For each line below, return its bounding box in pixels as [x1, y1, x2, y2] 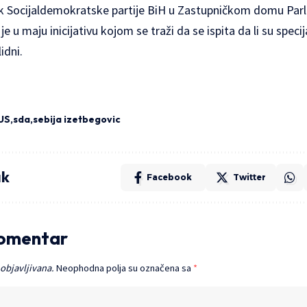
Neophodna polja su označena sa [56, 261, 193, 274]
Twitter [233, 171, 266, 182]
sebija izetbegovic [33, 112, 121, 125]
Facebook [147, 171, 192, 182]
